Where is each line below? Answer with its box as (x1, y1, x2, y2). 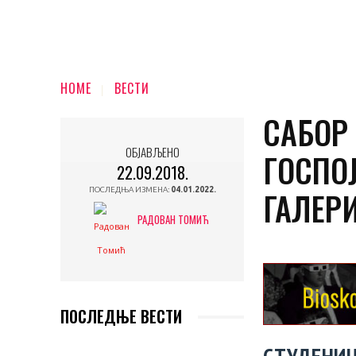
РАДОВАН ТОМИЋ (137, 211, 209, 228)
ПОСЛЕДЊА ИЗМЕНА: (88, 185, 171, 195)
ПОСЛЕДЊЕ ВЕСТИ (60, 304, 182, 329)
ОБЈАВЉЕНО (125, 142, 180, 161)
